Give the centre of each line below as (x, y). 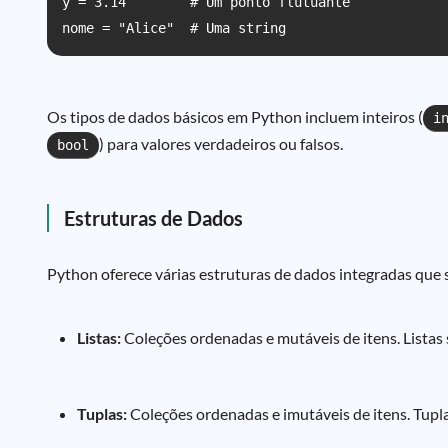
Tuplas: (102, 413)
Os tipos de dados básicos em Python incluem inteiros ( (235, 116)
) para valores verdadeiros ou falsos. (221, 143)
